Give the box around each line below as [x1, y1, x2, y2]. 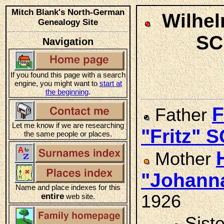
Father [150, 105, 212, 125]
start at [99, 79, 122, 87]
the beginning [45, 87, 88, 96]
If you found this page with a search [10, 70, 125, 79]
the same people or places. [24, 129, 112, 138]
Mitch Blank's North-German [11, 7, 124, 17]
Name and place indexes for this [15, 183, 120, 191]
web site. [64, 192, 95, 200]
